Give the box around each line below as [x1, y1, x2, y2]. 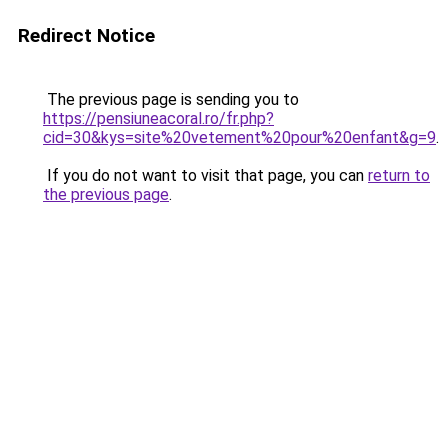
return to [368, 166, 430, 185]
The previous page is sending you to [43, 90, 299, 109]
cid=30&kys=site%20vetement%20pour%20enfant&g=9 [43, 128, 436, 147]
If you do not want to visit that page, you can [43, 166, 368, 185]
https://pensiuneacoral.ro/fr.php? [43, 109, 274, 128]
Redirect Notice [18, 24, 155, 47]
